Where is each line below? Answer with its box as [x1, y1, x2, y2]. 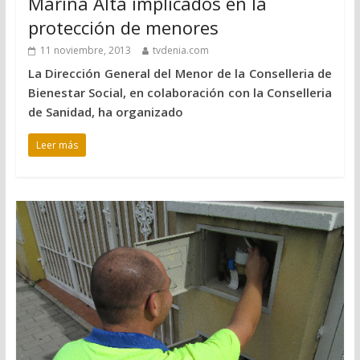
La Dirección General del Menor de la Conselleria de [27, 64, 333, 81]
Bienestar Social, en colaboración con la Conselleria [27, 84, 333, 100]
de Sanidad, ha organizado [27, 103, 183, 120]
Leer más [35, 137, 78, 152]
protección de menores [27, 14, 219, 39]
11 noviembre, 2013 [39, 43, 131, 57]
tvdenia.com [152, 43, 209, 57]
